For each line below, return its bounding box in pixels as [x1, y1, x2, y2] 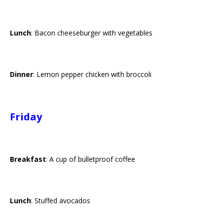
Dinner [10, 70, 33, 79]
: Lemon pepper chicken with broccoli [33, 70, 151, 79]
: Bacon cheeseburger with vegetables [31, 28, 152, 37]
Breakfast [10, 154, 46, 164]
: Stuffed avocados [31, 196, 90, 205]
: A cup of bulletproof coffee [46, 154, 135, 164]
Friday [10, 110, 42, 123]
